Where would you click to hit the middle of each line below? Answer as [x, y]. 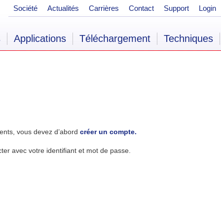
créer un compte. [108, 131]
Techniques [188, 38]
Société [25, 8]
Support [176, 8]
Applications [40, 38]
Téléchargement [115, 38]
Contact [141, 8]
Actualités [63, 8]
